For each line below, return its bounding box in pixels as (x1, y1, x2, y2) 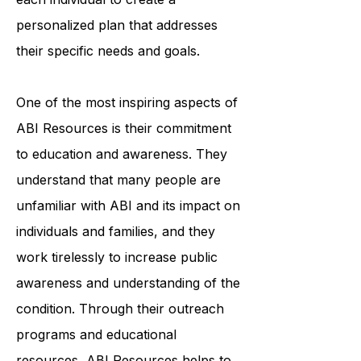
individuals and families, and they (16, 259, 215, 275)
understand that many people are (16, 207, 221, 223)
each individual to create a (16, 27, 176, 43)
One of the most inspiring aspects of (16, 130, 238, 146)
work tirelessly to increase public (16, 284, 218, 301)
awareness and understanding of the (16, 310, 240, 326)
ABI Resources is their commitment (16, 156, 231, 172)
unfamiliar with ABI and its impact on (16, 233, 240, 249)
